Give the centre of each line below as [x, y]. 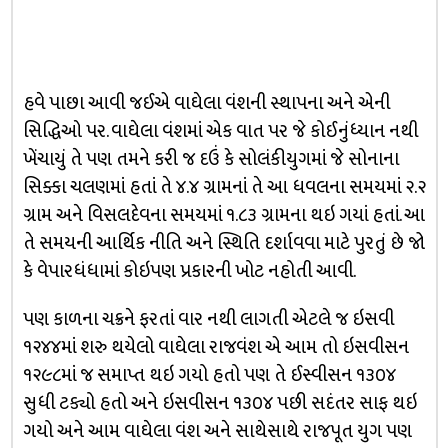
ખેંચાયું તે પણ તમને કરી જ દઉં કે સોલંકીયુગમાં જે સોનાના [210, 159]
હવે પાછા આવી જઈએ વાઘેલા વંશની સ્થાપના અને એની [206, 103]
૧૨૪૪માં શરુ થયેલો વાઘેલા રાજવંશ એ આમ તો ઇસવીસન [215, 347]
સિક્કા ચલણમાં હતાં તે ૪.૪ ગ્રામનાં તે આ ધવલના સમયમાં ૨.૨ [224, 187]
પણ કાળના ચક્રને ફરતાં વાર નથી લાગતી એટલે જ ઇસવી [208, 319]
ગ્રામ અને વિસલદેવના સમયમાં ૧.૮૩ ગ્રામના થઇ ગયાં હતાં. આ [223, 215]
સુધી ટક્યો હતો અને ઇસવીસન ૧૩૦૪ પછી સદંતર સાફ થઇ [219, 403]
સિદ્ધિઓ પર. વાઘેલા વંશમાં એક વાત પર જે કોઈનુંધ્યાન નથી [220, 131]
